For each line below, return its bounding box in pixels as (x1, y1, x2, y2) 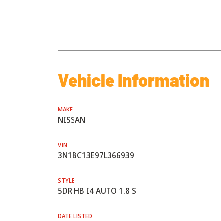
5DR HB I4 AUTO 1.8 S (58, 185, 136, 196)
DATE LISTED (58, 212, 92, 220)
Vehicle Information (58, 70, 209, 90)
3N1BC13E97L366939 (58, 150, 134, 161)
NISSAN (58, 114, 85, 125)
